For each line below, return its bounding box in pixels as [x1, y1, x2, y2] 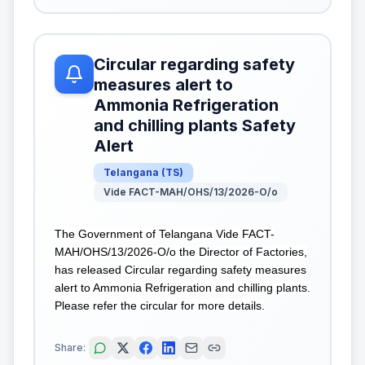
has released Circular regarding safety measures [55, 263, 306, 276]
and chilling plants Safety [94, 116, 296, 135]
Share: [55, 341, 86, 354]
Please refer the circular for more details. [55, 299, 265, 312]
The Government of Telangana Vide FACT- [55, 227, 275, 240]
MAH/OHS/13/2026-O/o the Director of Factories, [55, 245, 307, 258]
